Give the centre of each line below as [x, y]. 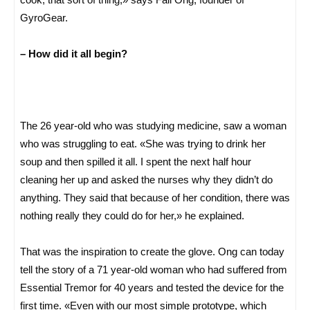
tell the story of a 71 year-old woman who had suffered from [154, 269]
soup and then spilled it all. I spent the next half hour [136, 161]
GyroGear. [44, 17]
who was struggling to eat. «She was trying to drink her [143, 143]
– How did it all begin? [74, 53]
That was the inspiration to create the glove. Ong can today [152, 251]
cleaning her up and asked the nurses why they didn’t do [146, 179]
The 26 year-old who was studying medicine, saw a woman [153, 125]
